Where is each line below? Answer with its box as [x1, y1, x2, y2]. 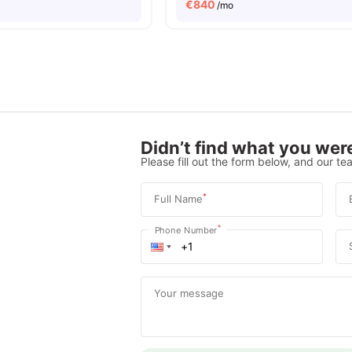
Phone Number [154, 224, 218, 235]
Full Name [153, 192, 203, 205]
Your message [153, 286, 224, 299]
